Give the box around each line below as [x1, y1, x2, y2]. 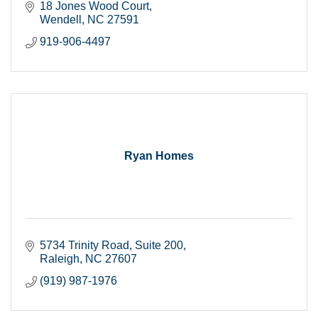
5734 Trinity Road [40, 238, 129, 251]
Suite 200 [135, 238, 183, 251]
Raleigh [40, 252, 79, 265]
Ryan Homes [124, 149, 194, 162]
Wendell [40, 13, 82, 26]
